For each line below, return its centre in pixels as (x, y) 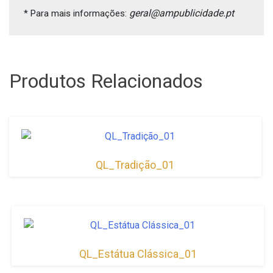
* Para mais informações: (76, 13)
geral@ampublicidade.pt (182, 13)
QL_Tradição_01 (135, 165)
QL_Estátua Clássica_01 (138, 253)
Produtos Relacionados (106, 81)
